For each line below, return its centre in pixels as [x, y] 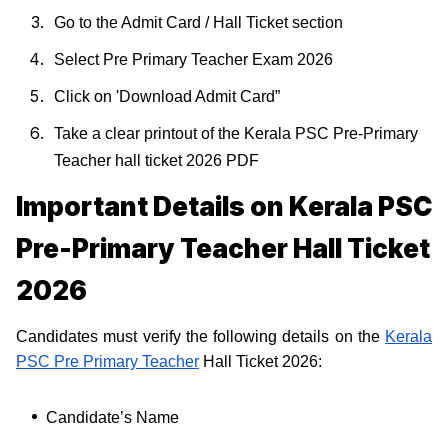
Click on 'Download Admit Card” [167, 96]
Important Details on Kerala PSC [224, 206]
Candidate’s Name [112, 417]
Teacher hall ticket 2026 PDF [156, 160]
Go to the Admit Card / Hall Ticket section [198, 22]
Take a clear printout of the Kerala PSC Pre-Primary [236, 133]
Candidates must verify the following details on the [200, 336]
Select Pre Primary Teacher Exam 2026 [193, 59]
